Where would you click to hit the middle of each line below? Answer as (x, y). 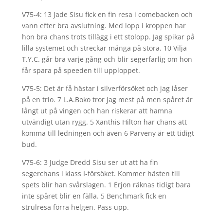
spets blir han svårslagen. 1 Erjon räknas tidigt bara (106, 185)
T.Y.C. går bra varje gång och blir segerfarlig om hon (107, 59)
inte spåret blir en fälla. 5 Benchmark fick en (94, 196)
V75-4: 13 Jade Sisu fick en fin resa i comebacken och (107, 14)
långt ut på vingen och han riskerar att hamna (97, 111)
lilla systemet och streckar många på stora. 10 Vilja (104, 48)
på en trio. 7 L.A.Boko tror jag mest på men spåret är (107, 100)
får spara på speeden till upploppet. (81, 70)
